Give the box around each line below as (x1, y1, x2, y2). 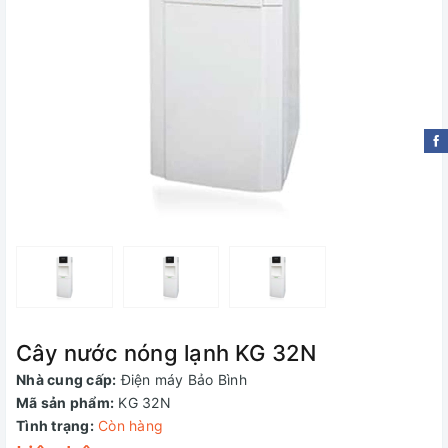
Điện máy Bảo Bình (120, 371, 247, 388)
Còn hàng (98, 417, 163, 434)
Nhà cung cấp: (16, 371, 117, 388)
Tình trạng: (16, 417, 94, 434)
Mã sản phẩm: (16, 394, 114, 411)
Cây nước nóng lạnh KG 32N (16, 340, 317, 366)
